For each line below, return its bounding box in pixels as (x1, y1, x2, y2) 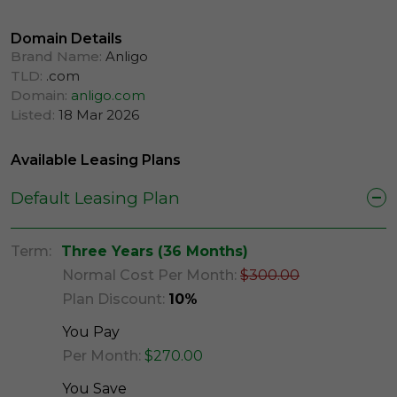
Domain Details (11, 29, 122, 47)
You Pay (62, 323, 120, 340)
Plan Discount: (62, 291, 165, 307)
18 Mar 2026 (55, 105, 139, 123)
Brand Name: (11, 47, 102, 65)
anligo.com (71, 86, 145, 104)
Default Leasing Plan (11, 187, 180, 208)
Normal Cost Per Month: (62, 267, 237, 284)
